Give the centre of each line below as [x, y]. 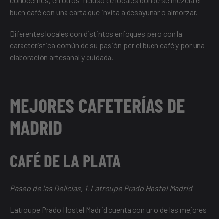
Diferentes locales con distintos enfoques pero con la [96, 34]
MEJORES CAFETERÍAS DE [98, 105]
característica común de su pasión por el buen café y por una [107, 45]
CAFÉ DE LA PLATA [65, 161]
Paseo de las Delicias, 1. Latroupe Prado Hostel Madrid [101, 188]
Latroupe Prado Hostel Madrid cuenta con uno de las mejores [108, 210]
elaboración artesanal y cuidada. [62, 57]
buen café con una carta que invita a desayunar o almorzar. [104, 12]
